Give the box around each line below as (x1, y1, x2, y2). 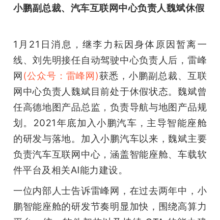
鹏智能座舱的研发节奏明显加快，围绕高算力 (13, 200, 207, 212)
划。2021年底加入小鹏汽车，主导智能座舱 (13, 116, 207, 129)
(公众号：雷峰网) (23, 69, 99, 82)
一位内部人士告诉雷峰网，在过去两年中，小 (13, 184, 207, 196)
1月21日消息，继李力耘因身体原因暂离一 (13, 38, 207, 50)
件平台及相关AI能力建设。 (13, 164, 128, 176)
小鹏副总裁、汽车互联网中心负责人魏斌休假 (13, 1, 205, 14)
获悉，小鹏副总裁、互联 (99, 69, 207, 82)
